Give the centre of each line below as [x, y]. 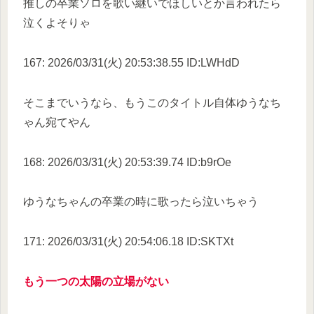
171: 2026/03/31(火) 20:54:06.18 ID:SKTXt [128, 242]
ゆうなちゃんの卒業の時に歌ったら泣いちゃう [141, 202]
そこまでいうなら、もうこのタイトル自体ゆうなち [152, 102]
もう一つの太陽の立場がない [96, 282]
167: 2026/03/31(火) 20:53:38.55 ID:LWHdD [131, 63]
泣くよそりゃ [57, 23]
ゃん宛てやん [57, 122]
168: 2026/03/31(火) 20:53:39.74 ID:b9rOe [127, 162]
